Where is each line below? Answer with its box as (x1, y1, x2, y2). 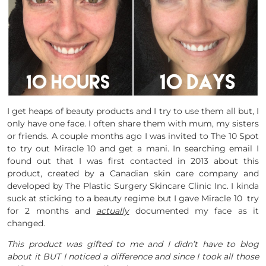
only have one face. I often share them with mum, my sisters (7, 118, 259, 129)
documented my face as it (129, 205, 259, 217)
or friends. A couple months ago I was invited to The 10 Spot (7, 131, 259, 142)
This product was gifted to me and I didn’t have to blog (7, 239, 259, 250)
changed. (7, 218, 45, 229)
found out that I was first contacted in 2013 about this (7, 156, 259, 167)
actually (96, 205, 129, 217)
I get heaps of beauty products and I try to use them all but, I (7, 106, 259, 117)
